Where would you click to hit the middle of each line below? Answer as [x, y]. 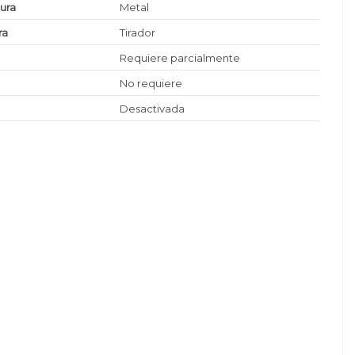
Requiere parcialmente [180, 57]
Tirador [138, 32]
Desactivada [153, 108]
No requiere [151, 83]
